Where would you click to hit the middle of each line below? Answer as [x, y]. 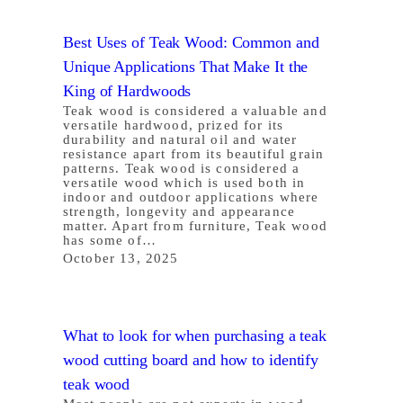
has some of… [110, 240]
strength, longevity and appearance [179, 211]
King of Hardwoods [127, 90]
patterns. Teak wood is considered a [182, 168]
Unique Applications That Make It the [186, 66]
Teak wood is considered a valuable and [195, 110]
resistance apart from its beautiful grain [194, 153]
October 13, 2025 [121, 258]
